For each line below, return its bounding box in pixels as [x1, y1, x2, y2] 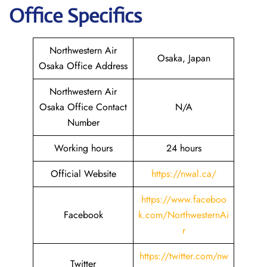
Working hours [54, 141, 113, 155]
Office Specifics [9, 4, 142, 28]
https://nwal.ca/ [151, 167, 216, 181]
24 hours [166, 141, 201, 155]
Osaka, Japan [157, 51, 210, 65]
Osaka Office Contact [39, 100, 127, 114]
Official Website [50, 167, 116, 181]
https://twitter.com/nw [139, 249, 228, 263]
